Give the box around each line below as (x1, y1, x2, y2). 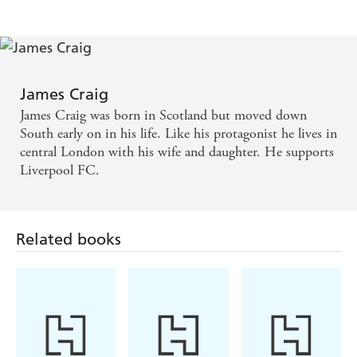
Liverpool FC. (20, 161, 100, 180)
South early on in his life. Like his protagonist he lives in (20, 124, 337, 143)
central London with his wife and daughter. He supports (20, 143, 334, 162)
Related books (16, 229, 121, 249)
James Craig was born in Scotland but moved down (20, 106, 307, 125)
